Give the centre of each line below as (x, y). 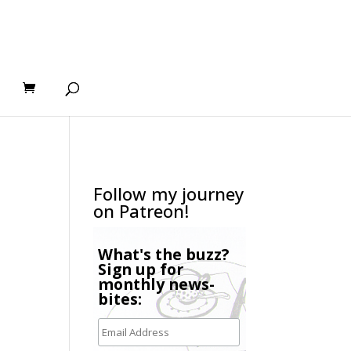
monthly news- (156, 284)
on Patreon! (141, 211)
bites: (119, 299)
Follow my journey (169, 194)
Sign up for (140, 269)
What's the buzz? (163, 254)
